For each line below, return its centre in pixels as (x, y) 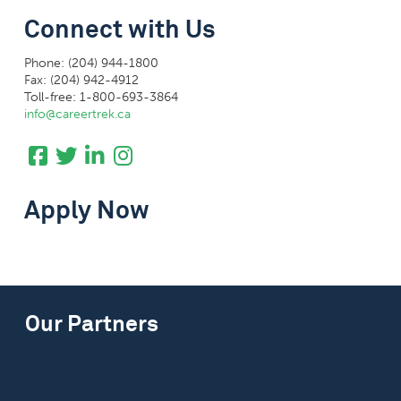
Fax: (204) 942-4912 (81, 81)
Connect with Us (119, 29)
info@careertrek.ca (77, 115)
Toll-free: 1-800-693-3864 (101, 98)
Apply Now (86, 209)
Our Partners (92, 322)
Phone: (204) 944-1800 (91, 64)
